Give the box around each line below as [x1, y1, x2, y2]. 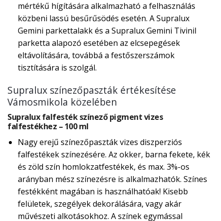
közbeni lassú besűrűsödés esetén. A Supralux [17, 13, 189, 24]
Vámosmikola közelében [7, 95, 117, 109]
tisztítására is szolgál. [17, 62, 97, 74]
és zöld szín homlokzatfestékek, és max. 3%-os [17, 161, 189, 173]
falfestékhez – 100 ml [7, 121, 89, 132]
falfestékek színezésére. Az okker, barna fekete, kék [17, 149, 210, 160]
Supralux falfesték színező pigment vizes [7, 111, 163, 123]
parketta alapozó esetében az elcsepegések [17, 37, 180, 49]
